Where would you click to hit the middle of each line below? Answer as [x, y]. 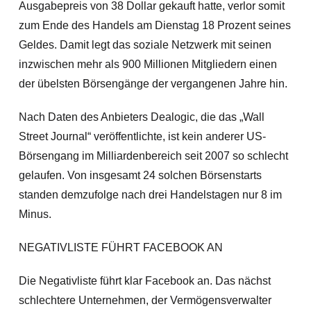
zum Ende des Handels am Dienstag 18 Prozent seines [154, 25]
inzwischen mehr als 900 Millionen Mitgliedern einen [148, 64]
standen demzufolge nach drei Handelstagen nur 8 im [150, 195]
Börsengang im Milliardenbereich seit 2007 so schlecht [153, 156]
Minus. [35, 214]
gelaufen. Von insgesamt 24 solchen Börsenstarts [140, 175]
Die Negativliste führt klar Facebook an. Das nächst [144, 281]
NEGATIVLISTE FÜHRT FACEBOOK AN [120, 247]
